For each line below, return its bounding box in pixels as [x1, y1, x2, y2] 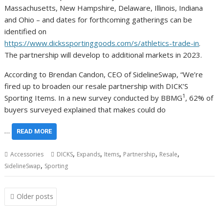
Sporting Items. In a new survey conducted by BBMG [4, 93, 183, 103]
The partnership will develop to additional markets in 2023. [4, 50, 202, 60]
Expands [77, 150, 101, 159]
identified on [4, 26, 47, 37]
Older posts [17, 191, 54, 201]
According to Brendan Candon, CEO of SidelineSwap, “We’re [4, 69, 203, 80]
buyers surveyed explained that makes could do [4, 105, 166, 115]
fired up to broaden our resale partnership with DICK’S [4, 81, 189, 91]
